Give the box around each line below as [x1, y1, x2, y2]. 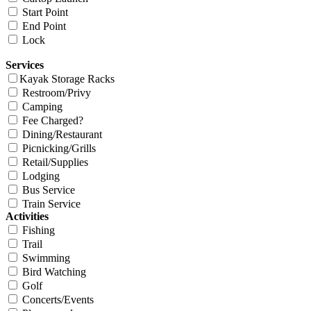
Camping [22, 100, 62, 112]
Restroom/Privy [22, 86, 91, 99]
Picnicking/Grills [22, 142, 96, 154]
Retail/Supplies [22, 155, 88, 168]
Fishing [22, 224, 55, 236]
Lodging [22, 169, 60, 182]
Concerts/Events [22, 293, 94, 305]
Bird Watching [22, 265, 86, 278]
